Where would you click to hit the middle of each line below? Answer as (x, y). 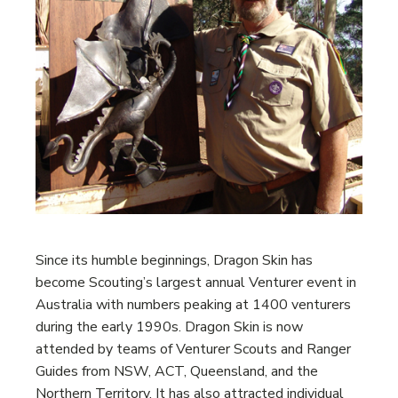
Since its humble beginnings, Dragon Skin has (174, 261)
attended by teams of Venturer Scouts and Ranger (193, 350)
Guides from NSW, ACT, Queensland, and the (177, 372)
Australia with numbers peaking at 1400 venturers (193, 305)
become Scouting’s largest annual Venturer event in (196, 283)
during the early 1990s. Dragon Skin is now (169, 327)
